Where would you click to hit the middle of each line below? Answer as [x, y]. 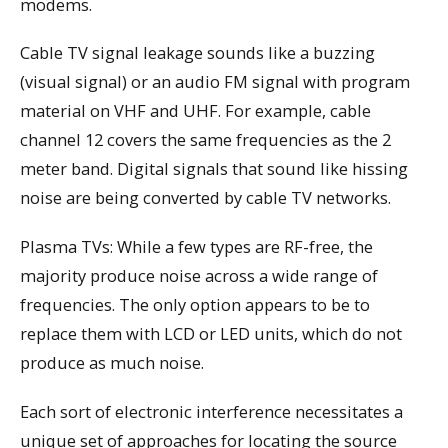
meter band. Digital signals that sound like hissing [214, 169]
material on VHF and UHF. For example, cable [195, 111]
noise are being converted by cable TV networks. [205, 198]
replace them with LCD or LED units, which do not [211, 334]
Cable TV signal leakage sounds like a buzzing [197, 53]
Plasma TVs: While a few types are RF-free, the [196, 247]
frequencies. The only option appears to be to [195, 305]
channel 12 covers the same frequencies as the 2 [205, 140]
